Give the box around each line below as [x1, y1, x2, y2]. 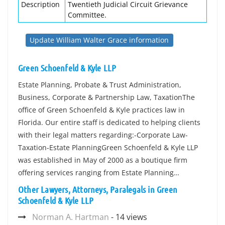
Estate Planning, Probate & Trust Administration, [18, 80, 181, 89]
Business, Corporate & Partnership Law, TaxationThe [18, 92, 195, 102]
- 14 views [109, 211, 147, 222]
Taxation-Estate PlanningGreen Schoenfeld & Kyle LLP [18, 143, 198, 152]
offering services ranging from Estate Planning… [18, 168, 179, 177]
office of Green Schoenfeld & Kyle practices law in [18, 105, 185, 115]
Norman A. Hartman [32, 211, 109, 222]
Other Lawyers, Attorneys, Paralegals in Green [18, 184, 178, 195]
